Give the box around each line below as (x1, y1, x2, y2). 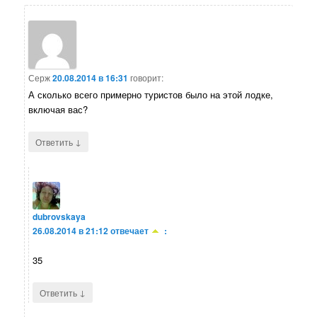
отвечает (110, 224, 149, 238)
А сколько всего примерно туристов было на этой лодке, (28, 87, 274, 101)
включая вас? (28, 102, 88, 116)
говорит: (130, 71, 164, 83)
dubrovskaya (33, 210, 86, 224)
